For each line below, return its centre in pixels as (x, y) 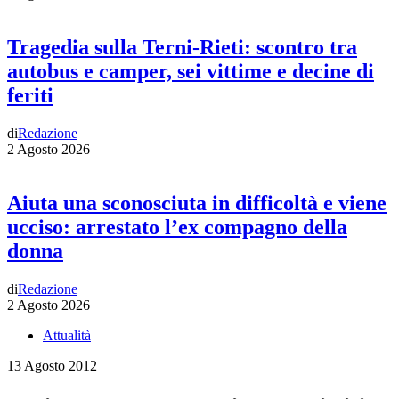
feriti (30, 96)
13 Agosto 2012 (52, 365)
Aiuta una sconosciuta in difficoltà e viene (197, 204)
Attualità (67, 335)
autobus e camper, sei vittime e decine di (191, 72)
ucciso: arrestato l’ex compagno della (177, 228)
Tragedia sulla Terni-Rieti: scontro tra (182, 48)
